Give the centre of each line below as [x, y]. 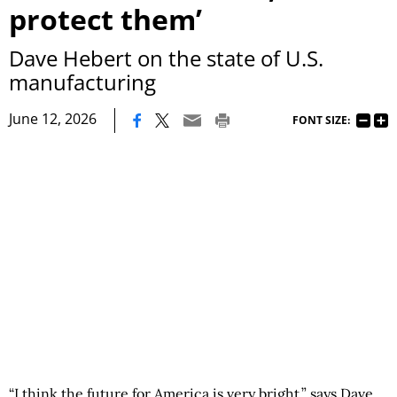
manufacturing [82, 82]
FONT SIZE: [321, 120]
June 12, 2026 [53, 119]
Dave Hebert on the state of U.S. [166, 58]
